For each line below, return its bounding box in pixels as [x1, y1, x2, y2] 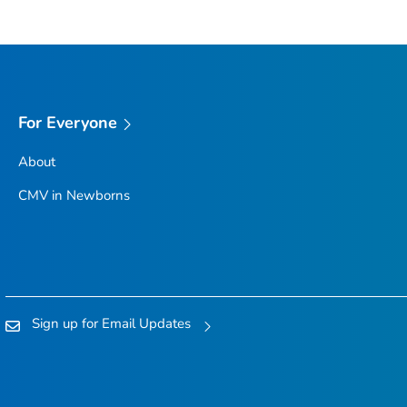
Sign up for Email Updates [32, 314, 191, 333]
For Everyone [17, 111, 118, 134]
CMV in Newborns [17, 185, 130, 204]
